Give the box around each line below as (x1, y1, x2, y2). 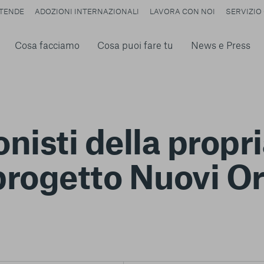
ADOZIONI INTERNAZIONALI (35, 6, 140, 16)
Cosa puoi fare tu (97, 38, 174, 51)
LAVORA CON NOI (150, 6, 216, 16)
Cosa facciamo (15, 38, 80, 51)
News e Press (191, 38, 251, 51)
